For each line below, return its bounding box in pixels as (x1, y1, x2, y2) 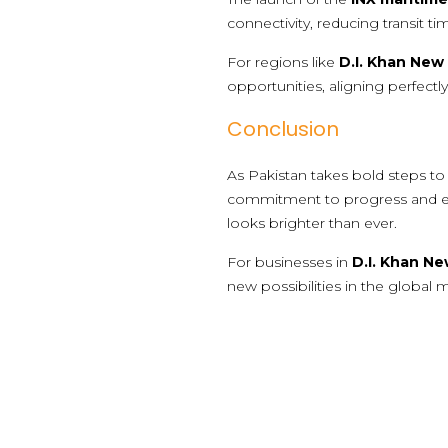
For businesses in (227, 252, 353, 271)
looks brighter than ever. (227, 213, 398, 232)
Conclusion (227, 114, 340, 143)
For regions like (227, 52, 340, 71)
